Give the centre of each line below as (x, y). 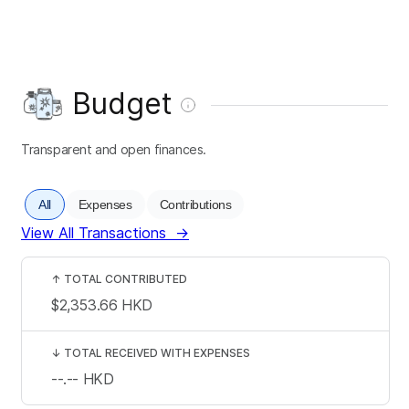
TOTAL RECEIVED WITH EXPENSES (157, 352)
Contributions (195, 204)
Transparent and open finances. (114, 149)
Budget (122, 103)
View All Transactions (94, 232)
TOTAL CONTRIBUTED (126, 278)
